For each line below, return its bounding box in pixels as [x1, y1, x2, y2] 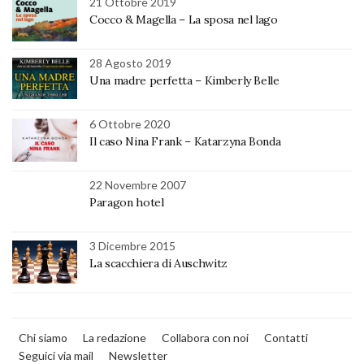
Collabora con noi [162, 331, 249, 345]
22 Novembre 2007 [89, 178, 186, 193]
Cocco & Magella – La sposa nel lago [89, 12, 278, 28]
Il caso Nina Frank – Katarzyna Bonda [89, 134, 281, 149]
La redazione [83, 331, 146, 345]
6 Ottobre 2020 [89, 117, 170, 132]
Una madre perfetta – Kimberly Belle [89, 73, 279, 89]
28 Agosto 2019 [89, 56, 171, 71]
